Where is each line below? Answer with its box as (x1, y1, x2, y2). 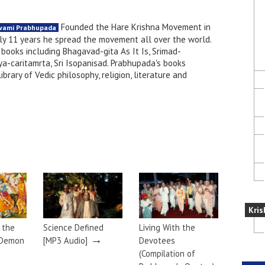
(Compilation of (139, 247, 195, 259)
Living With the (139, 221, 195, 233)
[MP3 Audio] (43, 234, 88, 246)
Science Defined (43, 221, 104, 233)
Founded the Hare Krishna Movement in (59, 21, 211, 33)
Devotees (139, 234, 175, 246)
